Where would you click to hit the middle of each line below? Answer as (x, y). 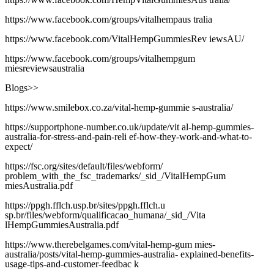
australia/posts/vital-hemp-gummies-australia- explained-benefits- (129, 254)
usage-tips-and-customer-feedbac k (72, 264)
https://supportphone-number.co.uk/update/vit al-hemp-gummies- (129, 127)
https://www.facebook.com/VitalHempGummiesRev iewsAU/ (124, 39)
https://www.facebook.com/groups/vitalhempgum (100, 59)
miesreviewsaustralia (45, 68)
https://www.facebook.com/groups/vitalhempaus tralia (109, 20)
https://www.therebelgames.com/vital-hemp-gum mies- (110, 245)
